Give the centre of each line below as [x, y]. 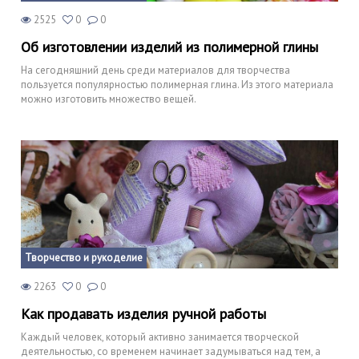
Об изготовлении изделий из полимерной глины [169, 46]
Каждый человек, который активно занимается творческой [160, 337]
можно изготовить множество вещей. [109, 99]
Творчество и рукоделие [84, 257]
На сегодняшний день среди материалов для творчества [155, 70]
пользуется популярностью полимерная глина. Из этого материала [177, 84]
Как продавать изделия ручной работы [143, 313]
